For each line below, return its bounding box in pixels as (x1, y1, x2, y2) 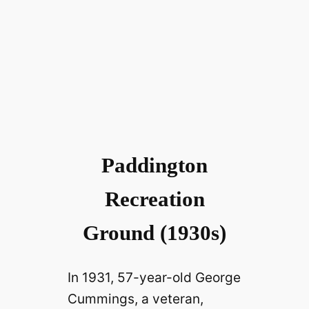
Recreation (104, 186, 205, 211)
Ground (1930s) (83, 220, 226, 245)
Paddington (101, 152, 208, 177)
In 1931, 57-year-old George (67, 269, 241, 286)
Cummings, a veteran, (67, 290, 203, 308)
